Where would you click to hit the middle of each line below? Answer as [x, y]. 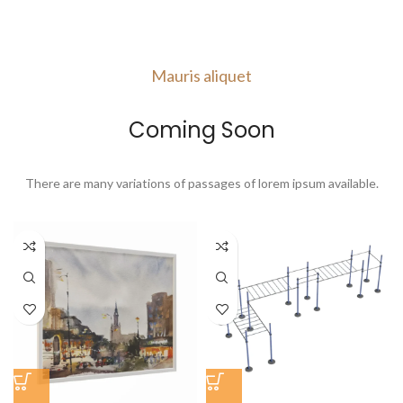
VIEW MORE [50, 22]
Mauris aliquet [201, 76]
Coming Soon [201, 130]
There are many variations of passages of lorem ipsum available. [201, 184]
